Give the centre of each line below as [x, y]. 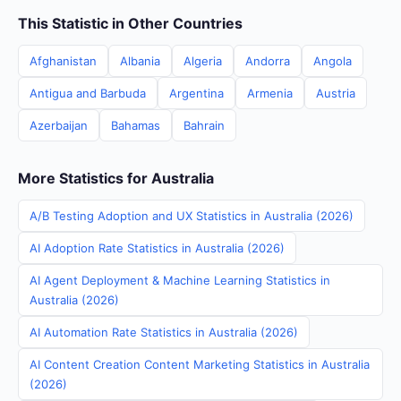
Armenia [270, 93]
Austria [336, 93]
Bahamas [136, 125]
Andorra [268, 61]
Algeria [203, 61]
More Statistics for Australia [116, 178]
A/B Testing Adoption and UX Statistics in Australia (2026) [192, 216]
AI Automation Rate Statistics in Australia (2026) [164, 332]
